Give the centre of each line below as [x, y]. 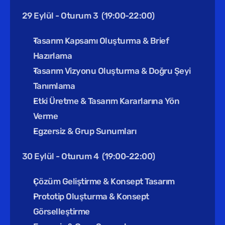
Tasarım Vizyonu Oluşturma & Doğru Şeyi [112, 71]
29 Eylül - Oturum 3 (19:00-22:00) [88, 16]
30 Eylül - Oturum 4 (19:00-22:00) [89, 156]
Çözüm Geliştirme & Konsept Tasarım [104, 181]
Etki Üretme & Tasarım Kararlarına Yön [106, 101]
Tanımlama [54, 86]
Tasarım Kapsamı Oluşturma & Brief [101, 41]
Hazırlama [53, 56]
